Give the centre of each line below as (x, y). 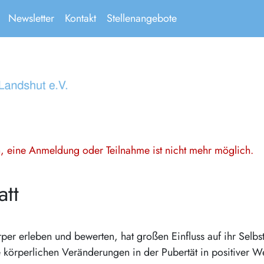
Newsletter (31, 18)
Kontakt (80, 18)
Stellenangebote (141, 18)
